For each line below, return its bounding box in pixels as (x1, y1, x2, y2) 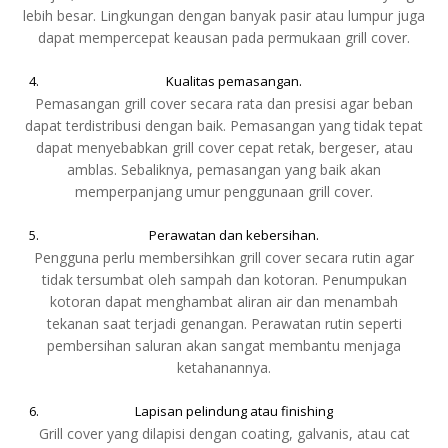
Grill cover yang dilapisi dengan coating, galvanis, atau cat (38, 423, 410, 443)
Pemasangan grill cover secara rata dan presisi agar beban (35, 93, 413, 113)
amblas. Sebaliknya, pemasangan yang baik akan (67, 159, 381, 179)
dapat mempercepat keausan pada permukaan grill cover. (38, 27, 410, 47)
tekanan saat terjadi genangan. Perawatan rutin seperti (46, 313, 402, 333)
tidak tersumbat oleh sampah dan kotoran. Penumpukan (41, 269, 407, 289)
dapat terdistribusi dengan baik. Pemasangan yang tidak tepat (25, 115, 423, 135)
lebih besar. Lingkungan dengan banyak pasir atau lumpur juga (23, 5, 425, 25)
